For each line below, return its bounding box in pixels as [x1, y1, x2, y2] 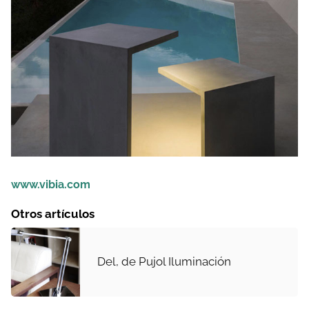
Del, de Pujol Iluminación [97, 255, 231, 269]
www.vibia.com [11, 177, 90, 191]
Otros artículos [11, 206, 94, 221]
